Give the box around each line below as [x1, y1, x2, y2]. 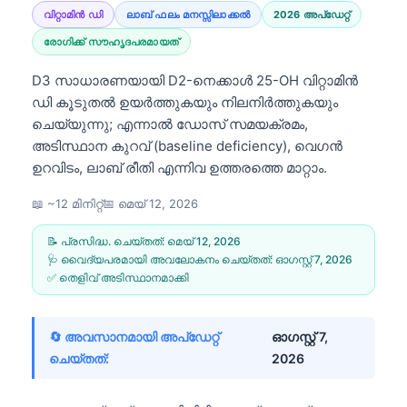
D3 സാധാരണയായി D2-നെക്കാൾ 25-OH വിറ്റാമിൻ [32, 71, 358, 89]
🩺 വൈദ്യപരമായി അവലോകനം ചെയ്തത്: [47, 252, 275, 266]
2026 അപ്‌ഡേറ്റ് [273, 7, 351, 21]
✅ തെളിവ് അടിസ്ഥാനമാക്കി [47, 270, 189, 284]
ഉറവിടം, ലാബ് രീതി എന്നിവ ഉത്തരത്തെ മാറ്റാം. [32, 158, 327, 176]
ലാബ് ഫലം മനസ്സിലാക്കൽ [126, 7, 250, 21]
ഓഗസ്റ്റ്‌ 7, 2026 [275, 252, 352, 266]
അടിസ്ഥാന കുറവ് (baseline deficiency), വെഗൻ [32, 136, 342, 154]
